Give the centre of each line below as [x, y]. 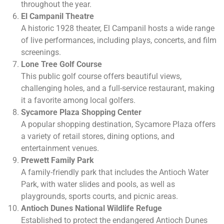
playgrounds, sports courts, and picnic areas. [99, 196]
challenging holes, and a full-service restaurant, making [118, 88]
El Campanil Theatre [57, 16]
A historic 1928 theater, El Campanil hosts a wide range [118, 28]
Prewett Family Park [57, 160]
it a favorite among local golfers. [78, 100]
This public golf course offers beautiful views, [101, 76]
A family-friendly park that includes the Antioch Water [115, 172]
